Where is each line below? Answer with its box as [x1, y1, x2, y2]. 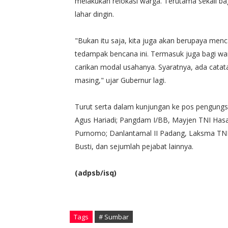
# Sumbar [99, 212, 129, 221]
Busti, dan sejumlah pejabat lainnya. [75, 141, 195, 151]
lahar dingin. [75, 9, 114, 19]
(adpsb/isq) [75, 167, 117, 178]
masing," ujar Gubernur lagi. [75, 75, 166, 85]
